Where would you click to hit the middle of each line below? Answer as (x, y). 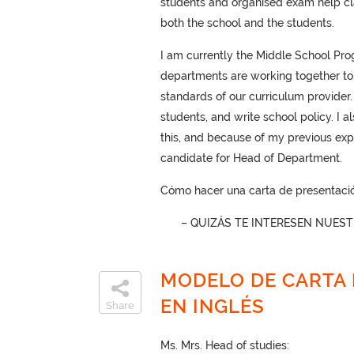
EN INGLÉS (212, 306)
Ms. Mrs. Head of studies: (224, 345)
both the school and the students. (247, 23)
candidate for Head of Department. (251, 158)
